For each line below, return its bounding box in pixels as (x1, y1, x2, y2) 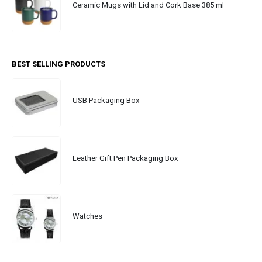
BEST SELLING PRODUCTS (12, 59, 105, 68)
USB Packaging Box (73, 96, 139, 105)
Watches (73, 211, 102, 220)
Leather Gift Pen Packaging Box (73, 154, 178, 163)
